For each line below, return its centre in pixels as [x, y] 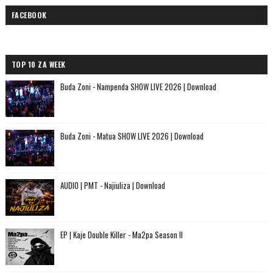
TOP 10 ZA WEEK [38, 65]
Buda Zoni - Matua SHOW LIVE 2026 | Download [132, 136]
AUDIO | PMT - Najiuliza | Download [112, 186]
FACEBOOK [29, 15]
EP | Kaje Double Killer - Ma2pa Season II [121, 235]
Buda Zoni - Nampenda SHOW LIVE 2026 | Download [138, 87]
